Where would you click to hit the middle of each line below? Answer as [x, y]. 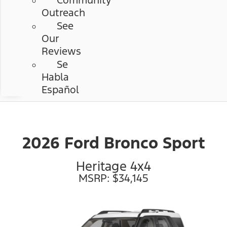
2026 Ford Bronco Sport [113, 143]
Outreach [64, 13]
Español [61, 90]
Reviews [62, 51]
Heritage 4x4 [113, 166]
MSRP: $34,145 [113, 178]
